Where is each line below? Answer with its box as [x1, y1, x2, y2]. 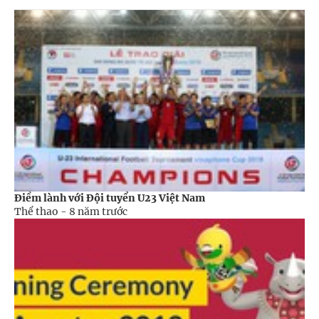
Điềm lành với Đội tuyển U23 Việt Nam [14, 192, 205, 204]
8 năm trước [69, 205, 127, 218]
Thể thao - [14, 205, 69, 218]
